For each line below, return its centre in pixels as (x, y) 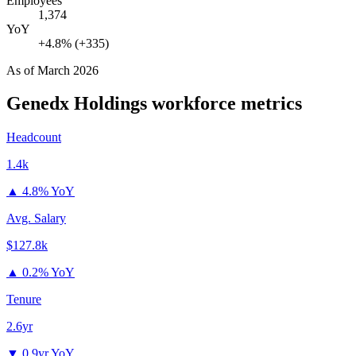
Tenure (24, 300)
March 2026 (68, 70)
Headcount (34, 137)
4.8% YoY (48, 192)
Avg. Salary (36, 219)
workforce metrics (224, 104)
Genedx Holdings (77, 104)
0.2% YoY (48, 273)
